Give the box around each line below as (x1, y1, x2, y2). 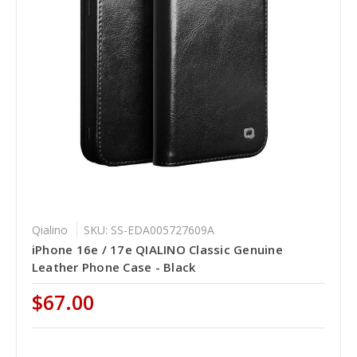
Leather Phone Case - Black (31, 258, 196, 275)
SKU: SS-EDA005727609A (83, 222, 214, 237)
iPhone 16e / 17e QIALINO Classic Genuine (31, 241, 283, 257)
